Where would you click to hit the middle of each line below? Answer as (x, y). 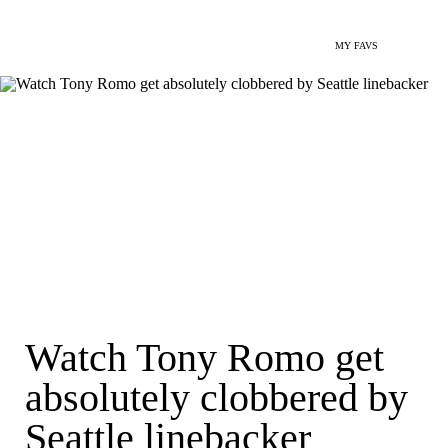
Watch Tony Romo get (204, 357)
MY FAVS (356, 45)
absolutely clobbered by (216, 397)
